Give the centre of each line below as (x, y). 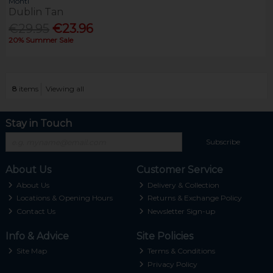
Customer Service (179, 170)
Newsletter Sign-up (181, 211)
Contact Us (35, 211)
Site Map (31, 251)
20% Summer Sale (41, 40)
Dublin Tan (36, 12)
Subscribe (223, 142)
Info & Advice (37, 236)
